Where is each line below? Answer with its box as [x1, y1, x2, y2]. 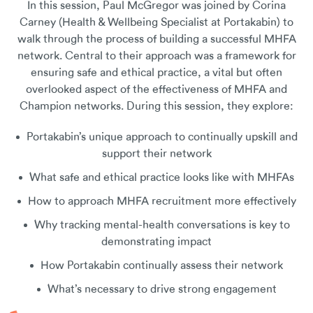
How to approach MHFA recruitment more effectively [27, 195, 296, 208]
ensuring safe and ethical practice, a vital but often [31, 66, 282, 79]
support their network [101, 147, 212, 160]
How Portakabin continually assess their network [41, 259, 283, 272]
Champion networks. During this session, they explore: [20, 100, 293, 112]
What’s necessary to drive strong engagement [47, 283, 277, 296]
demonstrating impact [101, 235, 212, 248]
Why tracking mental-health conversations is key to [34, 219, 290, 231]
